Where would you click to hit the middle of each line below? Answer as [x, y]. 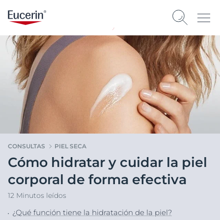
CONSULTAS [27, 146]
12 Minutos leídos [37, 195]
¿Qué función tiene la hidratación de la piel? [92, 212]
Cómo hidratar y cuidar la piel [108, 162]
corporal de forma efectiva [97, 179]
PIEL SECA [70, 146]
